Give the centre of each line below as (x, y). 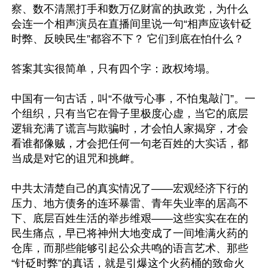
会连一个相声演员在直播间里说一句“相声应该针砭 (132, 24)
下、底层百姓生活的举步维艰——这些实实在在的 (130, 218)
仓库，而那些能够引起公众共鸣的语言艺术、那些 (130, 248)
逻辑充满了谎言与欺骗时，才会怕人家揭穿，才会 (130, 129)
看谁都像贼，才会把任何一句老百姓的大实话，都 (130, 144)
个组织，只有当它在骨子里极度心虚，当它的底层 (130, 114)
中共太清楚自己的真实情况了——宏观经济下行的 (130, 188)
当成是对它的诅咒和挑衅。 (76, 159)
